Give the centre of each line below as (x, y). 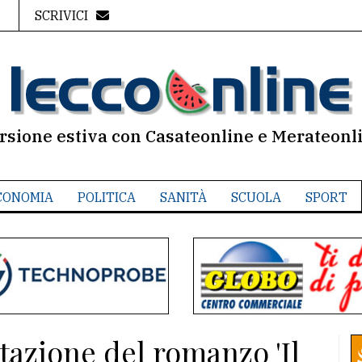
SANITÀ (183, 197)
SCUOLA (256, 197)
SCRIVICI (61, 15)
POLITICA (106, 197)
